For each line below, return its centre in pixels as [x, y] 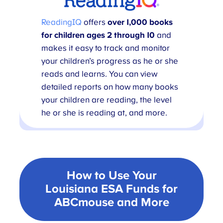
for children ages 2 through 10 [98, 35]
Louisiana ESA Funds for [111, 189]
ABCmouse [84, 203]
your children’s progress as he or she [110, 61]
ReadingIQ [62, 22]
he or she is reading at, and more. [105, 113]
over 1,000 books [140, 22]
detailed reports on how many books [110, 87]
